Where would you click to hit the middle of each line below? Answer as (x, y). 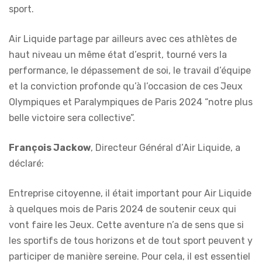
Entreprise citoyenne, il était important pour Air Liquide (130, 193)
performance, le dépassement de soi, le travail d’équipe (130, 70)
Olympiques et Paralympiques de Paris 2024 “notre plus (131, 102)
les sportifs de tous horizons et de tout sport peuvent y (131, 240)
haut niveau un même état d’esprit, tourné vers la (118, 54)
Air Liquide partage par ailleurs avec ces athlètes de (123, 39)
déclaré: (26, 163)
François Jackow (50, 147)
